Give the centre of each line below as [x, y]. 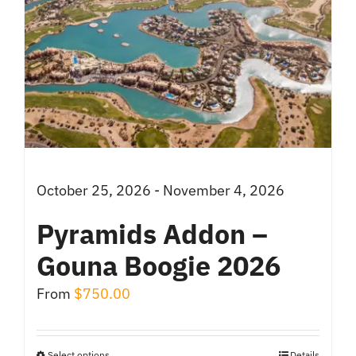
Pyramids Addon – [152, 234]
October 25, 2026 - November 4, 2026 [161, 191]
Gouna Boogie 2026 [159, 266]
